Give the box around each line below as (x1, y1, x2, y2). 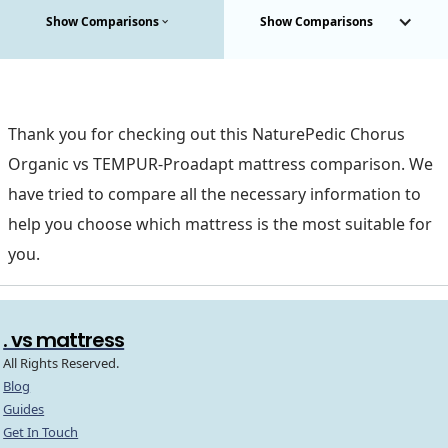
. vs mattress (3, 326, 125, 355)
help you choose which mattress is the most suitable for (8, 213, 432, 236)
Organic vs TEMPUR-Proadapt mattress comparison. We (8, 153, 433, 176)
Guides (3, 400, 45, 419)
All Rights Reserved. (3, 354, 120, 373)
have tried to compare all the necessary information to (8, 183, 421, 206)
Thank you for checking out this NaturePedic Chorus (8, 123, 405, 146)
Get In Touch (3, 423, 79, 442)
